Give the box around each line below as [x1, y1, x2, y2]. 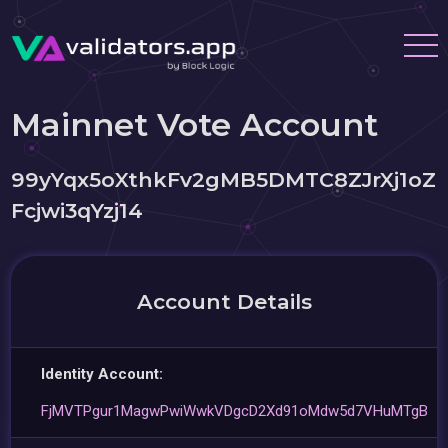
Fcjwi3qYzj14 [11, 198, 144, 223]
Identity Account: [41, 365, 164, 383]
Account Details [136, 289, 312, 314]
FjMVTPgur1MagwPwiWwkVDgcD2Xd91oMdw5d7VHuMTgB [41, 402, 429, 420]
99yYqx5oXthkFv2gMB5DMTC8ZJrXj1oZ [11, 167, 437, 192]
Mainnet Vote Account [11, 105, 379, 144]
